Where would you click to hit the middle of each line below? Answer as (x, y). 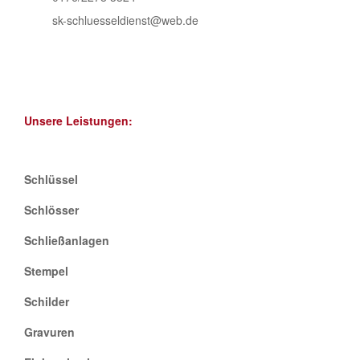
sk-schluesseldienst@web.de (125, 20)
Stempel (46, 270)
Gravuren (49, 331)
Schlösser (51, 209)
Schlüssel (53, 179)
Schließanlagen (67, 240)
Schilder (48, 301)
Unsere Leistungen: (78, 120)
